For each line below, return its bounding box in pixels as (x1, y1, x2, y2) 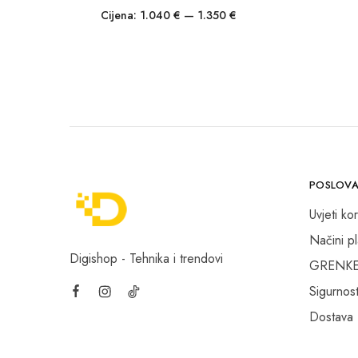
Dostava (309, 308, 353, 326)
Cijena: (100, 7, 140, 23)
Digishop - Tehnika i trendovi (70, 249, 223, 268)
